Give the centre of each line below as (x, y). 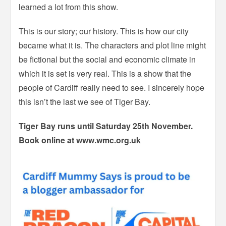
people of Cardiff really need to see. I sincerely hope (112, 87)
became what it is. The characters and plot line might (112, 45)
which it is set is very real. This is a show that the (105, 73)
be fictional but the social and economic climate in (107, 59)
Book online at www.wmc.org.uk (81, 140)
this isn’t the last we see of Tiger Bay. (85, 101)
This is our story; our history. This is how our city (104, 31)
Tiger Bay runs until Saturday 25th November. (106, 126)
